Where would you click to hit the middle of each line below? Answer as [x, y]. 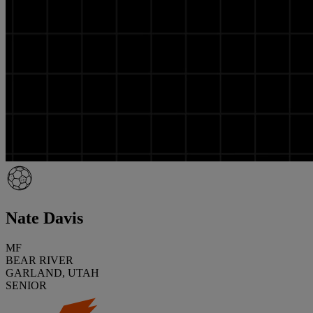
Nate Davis [44, 218]
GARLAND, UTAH [52, 272]
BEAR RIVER [39, 260]
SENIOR [26, 285]
